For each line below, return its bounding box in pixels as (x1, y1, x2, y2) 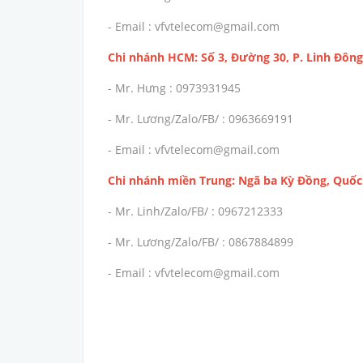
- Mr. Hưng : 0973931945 (108, 80, 241, 96)
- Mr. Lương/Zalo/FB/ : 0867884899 (108, 234, 293, 250)
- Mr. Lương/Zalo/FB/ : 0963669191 (108, 111, 293, 127)
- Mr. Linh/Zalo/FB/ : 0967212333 (108, 203, 286, 220)
